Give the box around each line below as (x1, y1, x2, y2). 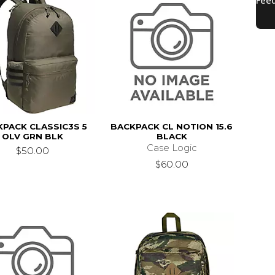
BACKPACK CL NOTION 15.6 (110, 121, 233, 131)
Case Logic (146, 141, 197, 153)
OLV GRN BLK (1, 131, 63, 141)
